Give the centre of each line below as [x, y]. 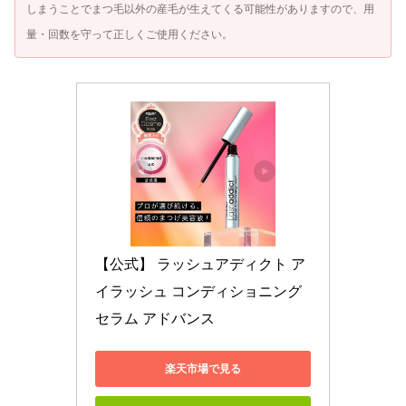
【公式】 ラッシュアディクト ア [200, 265]
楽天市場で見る [203, 368]
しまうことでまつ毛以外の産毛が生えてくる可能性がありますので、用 [200, 10]
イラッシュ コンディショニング [198, 292]
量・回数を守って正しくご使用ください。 [130, 35]
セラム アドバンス [155, 319]
